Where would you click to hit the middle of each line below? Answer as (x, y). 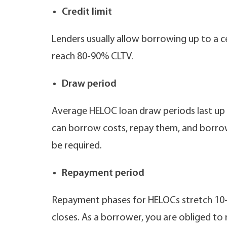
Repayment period (103, 173)
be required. (78, 146)
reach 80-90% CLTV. (92, 57)
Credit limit (87, 12)
